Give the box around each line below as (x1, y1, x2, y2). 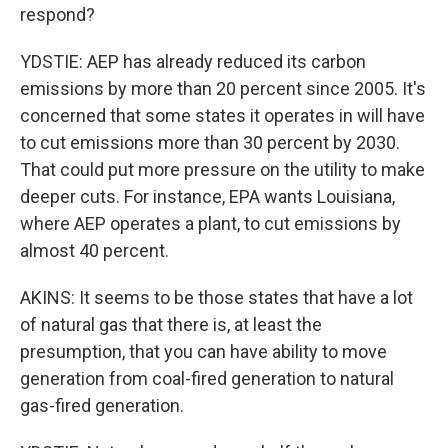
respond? (20, 4, 95, 25)
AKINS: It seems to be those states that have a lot (20, 287, 413, 308)
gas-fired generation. (20, 395, 184, 416)
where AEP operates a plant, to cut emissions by (20, 213, 401, 234)
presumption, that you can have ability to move (20, 341, 387, 362)
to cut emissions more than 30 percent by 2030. (20, 132, 400, 153)
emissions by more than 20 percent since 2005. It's (20, 78, 426, 99)
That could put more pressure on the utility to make (20, 159, 425, 180)
